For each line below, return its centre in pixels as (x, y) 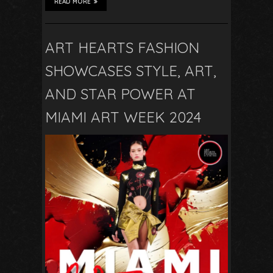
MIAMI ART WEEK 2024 (123, 117)
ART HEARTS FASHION (122, 47)
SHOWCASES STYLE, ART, (131, 70)
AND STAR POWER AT (120, 94)
